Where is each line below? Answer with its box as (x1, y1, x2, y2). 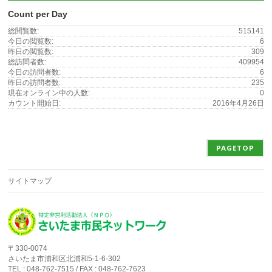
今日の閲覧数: (8, 36, 54, 46)
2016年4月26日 (212, 98, 264, 107)
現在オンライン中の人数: (8, 88, 90, 97)
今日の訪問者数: (8, 67, 61, 76)
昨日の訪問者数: (8, 78, 61, 87)
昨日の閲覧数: (8, 47, 54, 56)
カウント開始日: (8, 98, 61, 107)
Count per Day (8, 8, 68, 19)
